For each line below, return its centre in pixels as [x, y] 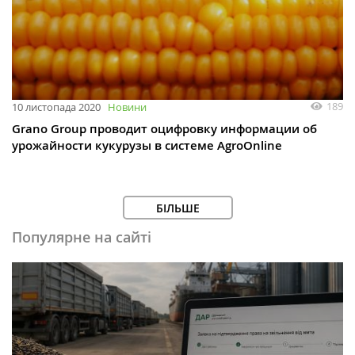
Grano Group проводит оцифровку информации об [164, 128]
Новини [127, 107]
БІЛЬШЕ [177, 208]
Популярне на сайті [82, 237]
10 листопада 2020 [56, 107]
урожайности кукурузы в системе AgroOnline [147, 145]
